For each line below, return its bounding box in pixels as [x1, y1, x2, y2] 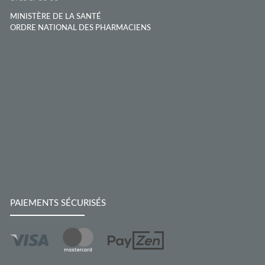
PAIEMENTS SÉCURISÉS [10, 198, 106, 208]
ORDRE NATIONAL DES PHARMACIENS [10, 24, 151, 32]
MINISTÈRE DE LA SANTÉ [10, 12, 101, 21]
